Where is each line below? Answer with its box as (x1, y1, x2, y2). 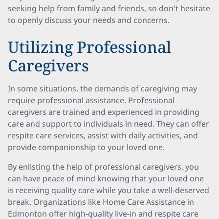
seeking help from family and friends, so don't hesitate (8, 3, 210, 14)
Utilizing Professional (8, 36, 171, 57)
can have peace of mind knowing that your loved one (8, 173, 204, 184)
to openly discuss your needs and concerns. (8, 15, 170, 25)
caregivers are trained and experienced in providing (8, 107, 199, 117)
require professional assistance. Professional (8, 95, 175, 106)
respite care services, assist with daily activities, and (8, 130, 198, 141)
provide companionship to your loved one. (8, 142, 165, 153)
